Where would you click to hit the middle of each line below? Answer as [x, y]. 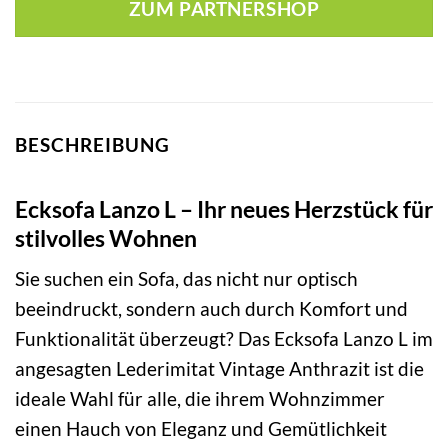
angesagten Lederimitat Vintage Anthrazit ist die [219, 369]
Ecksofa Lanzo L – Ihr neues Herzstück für [224, 208]
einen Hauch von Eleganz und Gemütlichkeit [201, 429]
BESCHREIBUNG [92, 145]
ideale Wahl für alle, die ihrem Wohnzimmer [200, 399]
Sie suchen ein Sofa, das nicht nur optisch [186, 279]
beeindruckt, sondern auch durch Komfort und [211, 309]
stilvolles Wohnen [106, 237]
